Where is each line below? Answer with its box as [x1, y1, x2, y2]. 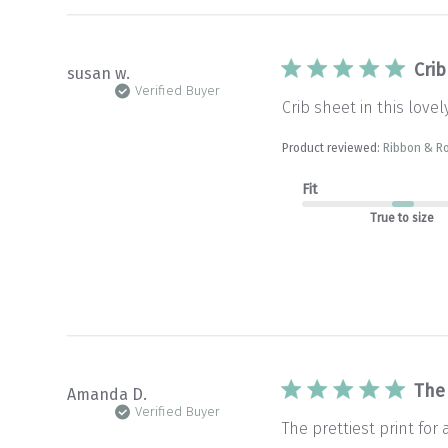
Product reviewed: [282, 141, 384, 155]
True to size [370, 211, 435, 225]
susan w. [67, 64, 131, 83]
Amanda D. [67, 385, 148, 404]
